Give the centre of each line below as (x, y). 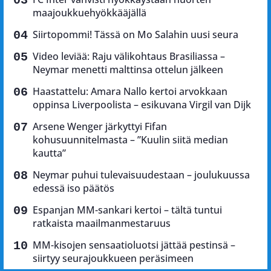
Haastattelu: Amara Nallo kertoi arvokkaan (130, 92)
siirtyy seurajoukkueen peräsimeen (113, 259)
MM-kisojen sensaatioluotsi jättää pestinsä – (134, 245)
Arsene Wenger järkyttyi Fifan (100, 127)
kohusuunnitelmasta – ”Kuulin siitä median (130, 140)
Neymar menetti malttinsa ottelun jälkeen (128, 70)
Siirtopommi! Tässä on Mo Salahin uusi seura (135, 35)
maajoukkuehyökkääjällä (90, 13)
